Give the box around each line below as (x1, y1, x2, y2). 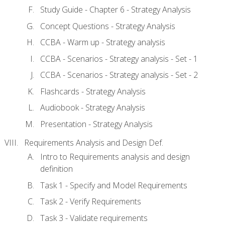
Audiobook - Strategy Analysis (40, 102, 145, 114)
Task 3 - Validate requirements (40, 212, 148, 223)
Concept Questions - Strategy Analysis (40, 20, 175, 32)
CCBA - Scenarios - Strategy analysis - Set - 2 (40, 69, 198, 81)
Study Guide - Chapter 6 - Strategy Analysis (40, 4, 191, 16)
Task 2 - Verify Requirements (40, 196, 141, 207)
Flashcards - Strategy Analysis (40, 85, 146, 97)
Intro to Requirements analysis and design (40, 151, 190, 163)
